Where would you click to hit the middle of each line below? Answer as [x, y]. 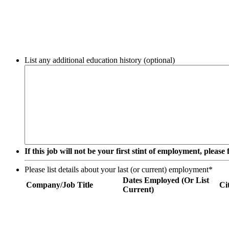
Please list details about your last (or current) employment [117, 170]
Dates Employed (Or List [166, 180]
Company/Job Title [60, 185]
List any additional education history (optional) [100, 60]
